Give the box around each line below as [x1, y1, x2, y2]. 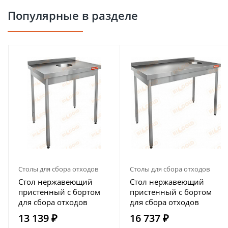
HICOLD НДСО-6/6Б [18, 207, 89, 217]
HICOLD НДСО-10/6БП [130, 207, 211, 217]
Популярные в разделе [8, 8, 138, 23]
